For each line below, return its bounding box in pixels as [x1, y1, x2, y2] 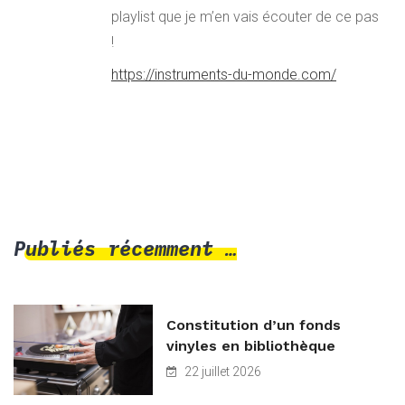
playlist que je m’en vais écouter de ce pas [111, 7, 379, 25]
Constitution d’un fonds [166, 316, 341, 334]
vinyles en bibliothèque [166, 336, 335, 354]
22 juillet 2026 [182, 363, 261, 379]
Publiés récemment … [14, 234, 237, 261]
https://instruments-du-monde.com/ [111, 65, 336, 83]
